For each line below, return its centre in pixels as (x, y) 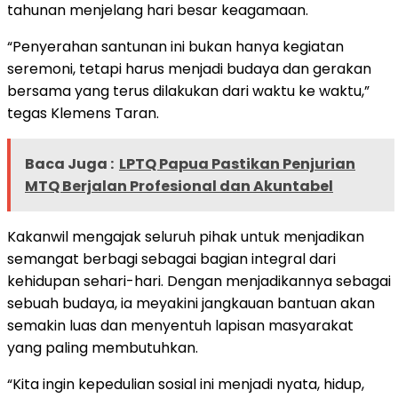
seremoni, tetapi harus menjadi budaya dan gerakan (189, 68)
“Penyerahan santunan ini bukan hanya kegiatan (175, 46)
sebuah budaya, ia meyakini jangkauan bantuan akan (191, 303)
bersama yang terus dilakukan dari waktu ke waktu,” (188, 91)
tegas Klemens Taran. (83, 113)
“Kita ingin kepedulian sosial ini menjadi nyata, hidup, (186, 384)
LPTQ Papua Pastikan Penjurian (237, 163)
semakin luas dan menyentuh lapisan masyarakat (180, 325)
